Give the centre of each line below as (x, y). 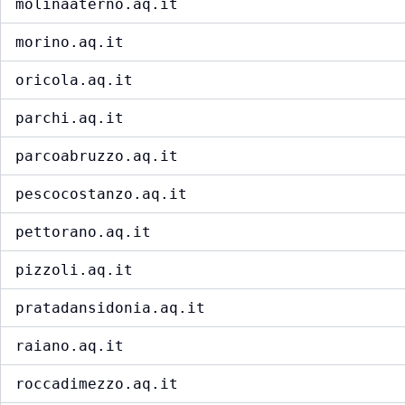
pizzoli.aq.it (74, 270)
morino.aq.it (70, 42)
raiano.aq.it (70, 346)
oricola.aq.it (74, 80)
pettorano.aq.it (83, 232)
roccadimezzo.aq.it (97, 384)
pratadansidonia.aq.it (110, 308)
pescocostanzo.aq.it (101, 194)
